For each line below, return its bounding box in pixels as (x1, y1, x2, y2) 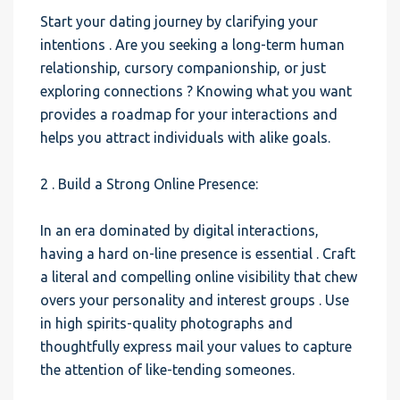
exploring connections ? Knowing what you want (40, 83, 352, 99)
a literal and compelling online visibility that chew (40, 269, 357, 285)
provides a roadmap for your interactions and (40, 106, 337, 122)
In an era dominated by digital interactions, (40, 222, 319, 238)
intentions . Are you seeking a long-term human (40, 37, 345, 53)
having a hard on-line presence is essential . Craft (40, 246, 355, 262)
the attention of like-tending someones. (40, 362, 295, 378)
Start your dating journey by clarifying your (40, 13, 318, 29)
